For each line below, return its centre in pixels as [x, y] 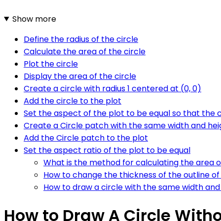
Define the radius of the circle [81, 39]
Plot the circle [51, 64]
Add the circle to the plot [73, 101]
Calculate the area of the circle [85, 51]
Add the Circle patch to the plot [86, 138]
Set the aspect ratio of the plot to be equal [107, 150]
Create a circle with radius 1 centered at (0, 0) [112, 88]
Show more [34, 19]
